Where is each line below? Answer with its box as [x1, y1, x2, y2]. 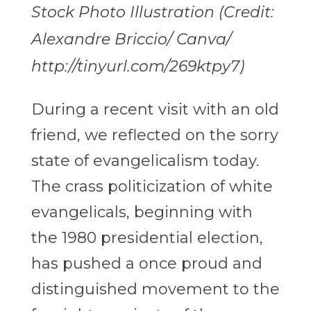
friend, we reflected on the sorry [31, 126, 278, 145]
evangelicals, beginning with [31, 203, 253, 222]
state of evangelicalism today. [31, 151, 259, 171]
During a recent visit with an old [31, 100, 279, 119]
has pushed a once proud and [31, 254, 262, 274]
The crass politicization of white [31, 177, 273, 196]
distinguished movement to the [31, 280, 280, 299]
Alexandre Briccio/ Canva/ [31, 30, 231, 49]
